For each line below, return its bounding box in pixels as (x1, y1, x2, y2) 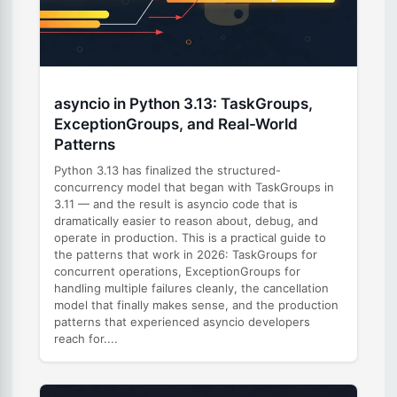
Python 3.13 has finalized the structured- (54, 162, 281, 177)
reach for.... (54, 331, 118, 346)
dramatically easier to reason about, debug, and (54, 213, 318, 228)
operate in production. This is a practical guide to (54, 230, 326, 245)
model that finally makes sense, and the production (54, 297, 339, 312)
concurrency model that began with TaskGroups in (54, 179, 334, 194)
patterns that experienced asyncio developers (54, 314, 310, 329)
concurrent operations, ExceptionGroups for (54, 263, 300, 278)
